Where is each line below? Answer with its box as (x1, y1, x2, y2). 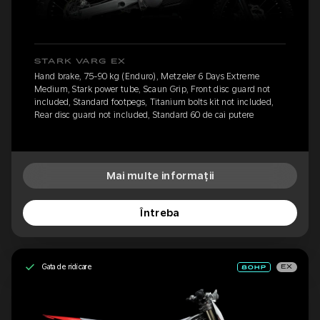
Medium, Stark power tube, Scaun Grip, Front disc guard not (34, 84, 271, 94)
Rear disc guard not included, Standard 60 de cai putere (34, 109, 254, 120)
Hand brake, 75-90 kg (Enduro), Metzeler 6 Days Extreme (34, 71, 260, 81)
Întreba (140, 206, 180, 219)
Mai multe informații (106, 169, 214, 181)
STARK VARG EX (34, 57, 126, 65)
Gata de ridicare (41, 262, 93, 271)
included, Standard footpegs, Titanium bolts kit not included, (34, 96, 274, 107)
